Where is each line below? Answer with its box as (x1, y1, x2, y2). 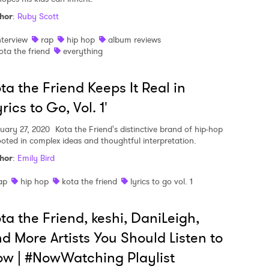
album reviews (108, 33, 161, 46)
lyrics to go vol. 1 (130, 175, 193, 187)
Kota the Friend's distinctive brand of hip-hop (53, 122, 223, 135)
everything (63, 44, 103, 57)
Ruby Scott (17, 10, 59, 22)
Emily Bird (17, 151, 55, 164)
